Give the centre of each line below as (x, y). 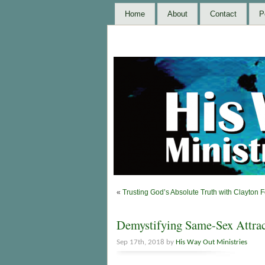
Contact (223, 14)
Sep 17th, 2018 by (146, 243)
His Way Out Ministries (211, 243)
